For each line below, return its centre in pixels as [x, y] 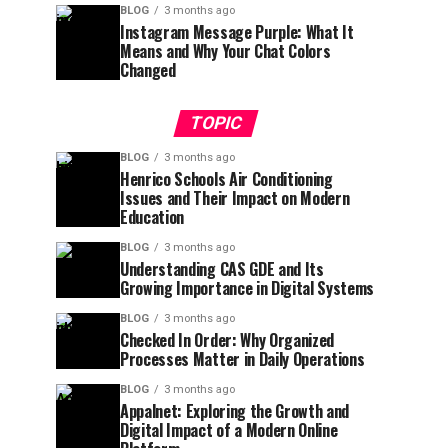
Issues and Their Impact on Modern [235, 198]
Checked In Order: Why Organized [227, 340]
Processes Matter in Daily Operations [242, 359]
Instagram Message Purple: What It [237, 32]
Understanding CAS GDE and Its [222, 269]
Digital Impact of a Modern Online [229, 430]
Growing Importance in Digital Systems [247, 288]
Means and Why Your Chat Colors [225, 51]
